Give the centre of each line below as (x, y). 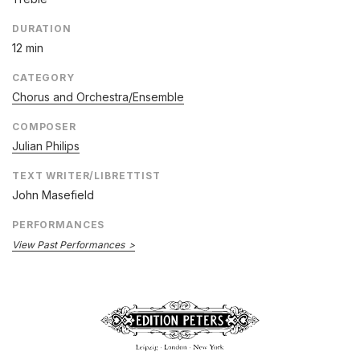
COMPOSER (44, 127)
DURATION (42, 29)
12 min (28, 48)
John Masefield (53, 195)
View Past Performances (68, 245)
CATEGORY (43, 78)
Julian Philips (46, 146)
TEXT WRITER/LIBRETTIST (86, 176)
